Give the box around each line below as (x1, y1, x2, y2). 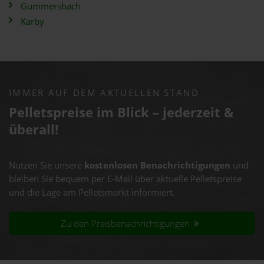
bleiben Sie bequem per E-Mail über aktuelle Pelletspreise (9, 173, 242, 185)
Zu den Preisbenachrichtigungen (61, 217, 193, 230)
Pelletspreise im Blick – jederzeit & (9, 103, 234, 121)
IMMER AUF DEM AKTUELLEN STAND (9, 87, 199, 99)
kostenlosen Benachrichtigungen (84, 159, 230, 171)
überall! (9, 120, 58, 138)
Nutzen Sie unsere (9, 159, 84, 171)
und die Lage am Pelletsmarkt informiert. (9, 186, 175, 199)
